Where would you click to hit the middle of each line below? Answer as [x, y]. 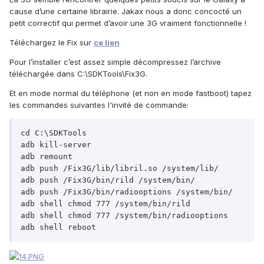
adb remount [47, 156]
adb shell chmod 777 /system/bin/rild [105, 203]
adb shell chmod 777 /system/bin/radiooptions [124, 215]
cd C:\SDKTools [54, 133]
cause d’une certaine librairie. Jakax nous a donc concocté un [126, 11]
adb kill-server [56, 144]
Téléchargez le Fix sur [52, 42]
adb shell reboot [58, 227]
